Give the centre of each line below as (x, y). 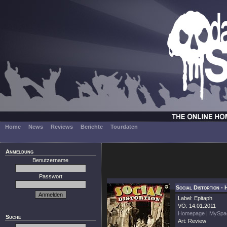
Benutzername (51, 160)
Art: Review (192, 221)
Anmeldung (20, 152)
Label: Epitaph (195, 198)
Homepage (191, 213)
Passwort (51, 176)
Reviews (62, 127)
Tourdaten (124, 127)
